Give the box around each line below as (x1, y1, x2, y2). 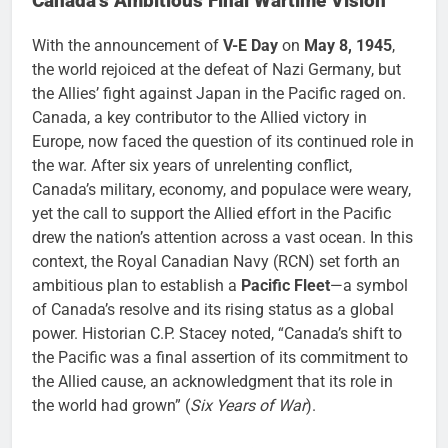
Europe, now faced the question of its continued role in (32, 131, 414, 151)
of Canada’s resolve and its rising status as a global (32, 299, 394, 319)
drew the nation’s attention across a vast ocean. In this (32, 227, 413, 247)
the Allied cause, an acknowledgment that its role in (32, 371, 393, 391)
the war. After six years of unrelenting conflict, (32, 155, 352, 175)
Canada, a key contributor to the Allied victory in (32, 107, 367, 127)
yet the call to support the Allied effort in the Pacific (32, 203, 391, 223)
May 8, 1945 (304, 35, 392, 55)
